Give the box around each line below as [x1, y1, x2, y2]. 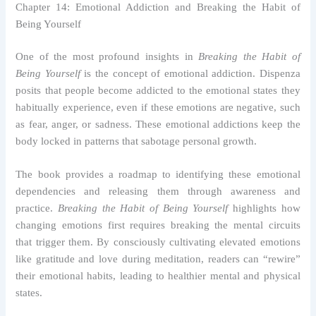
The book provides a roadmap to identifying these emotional [16, 169, 300, 181]
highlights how [228, 202, 300, 214]
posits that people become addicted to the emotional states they [16, 84, 300, 96]
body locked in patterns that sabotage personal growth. [16, 135, 257, 147]
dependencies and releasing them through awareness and [16, 186, 300, 197]
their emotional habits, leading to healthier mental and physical [16, 270, 300, 282]
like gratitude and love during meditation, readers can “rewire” [16, 253, 300, 265]
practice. [16, 202, 59, 214]
